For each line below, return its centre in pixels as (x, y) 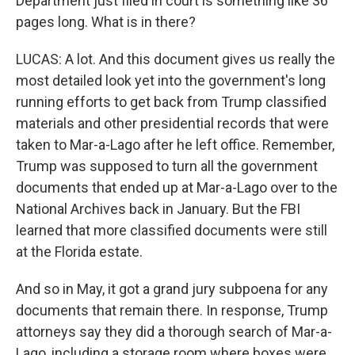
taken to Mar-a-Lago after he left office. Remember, (175, 145)
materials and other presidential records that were (172, 123)
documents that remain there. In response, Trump (172, 310)
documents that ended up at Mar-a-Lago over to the (177, 187)
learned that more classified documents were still (172, 230)
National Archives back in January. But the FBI (158, 209)
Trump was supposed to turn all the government (167, 166)
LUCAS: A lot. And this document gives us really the (176, 59)
